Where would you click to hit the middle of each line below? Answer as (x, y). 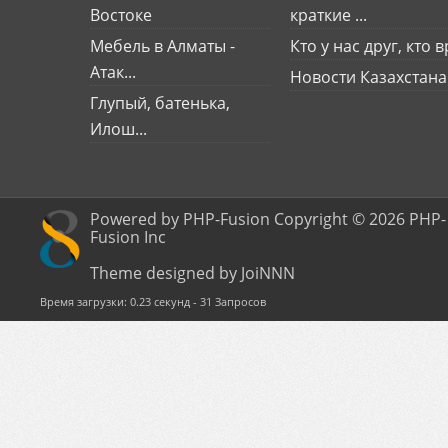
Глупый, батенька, (160, 103)
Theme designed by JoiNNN (192, 273)
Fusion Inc (128, 237)
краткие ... (328, 15)
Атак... (113, 72)
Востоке (121, 15)
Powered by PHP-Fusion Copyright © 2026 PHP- (268, 219)
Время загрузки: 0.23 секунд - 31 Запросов (153, 301)
